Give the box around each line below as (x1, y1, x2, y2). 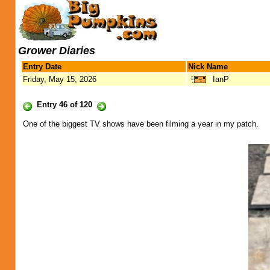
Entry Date (23, 62, 61, 71)
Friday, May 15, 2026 (23, 75, 96, 84)
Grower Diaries (18, 45, 95, 57)
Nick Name (188, 62, 228, 71)
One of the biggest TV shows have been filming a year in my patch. (23, 119, 259, 128)
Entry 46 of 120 (37, 100, 92, 109)
